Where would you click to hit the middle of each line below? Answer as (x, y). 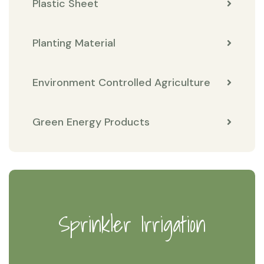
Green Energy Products (91, 122)
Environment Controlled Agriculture (121, 82)
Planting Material (74, 43)
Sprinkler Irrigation (132, 225)
